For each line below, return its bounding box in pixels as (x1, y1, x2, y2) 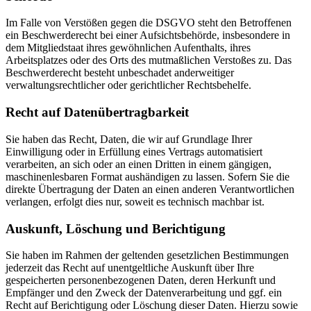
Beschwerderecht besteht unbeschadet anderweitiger (6, 67, 234, 79)
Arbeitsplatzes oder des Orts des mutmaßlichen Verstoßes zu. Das (6, 54, 292, 67)
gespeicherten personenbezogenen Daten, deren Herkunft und (6, 274, 276, 287)
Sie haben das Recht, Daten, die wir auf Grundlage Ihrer (6, 133, 252, 145)
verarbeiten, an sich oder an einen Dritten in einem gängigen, (6, 158, 271, 170)
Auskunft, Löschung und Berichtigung (6, 221, 226, 236)
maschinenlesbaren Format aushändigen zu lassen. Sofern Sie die (6, 170, 289, 183)
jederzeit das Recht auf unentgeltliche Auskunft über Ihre (6, 262, 254, 274)
